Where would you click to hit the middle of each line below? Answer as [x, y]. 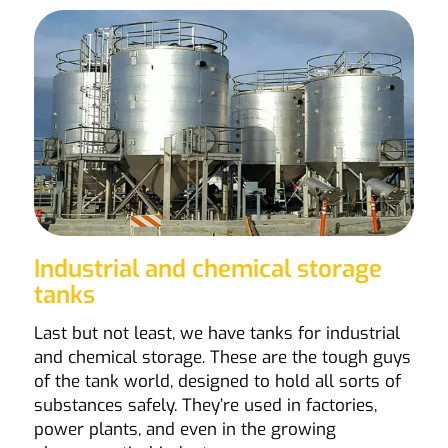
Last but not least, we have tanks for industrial [216, 334]
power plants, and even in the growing [184, 430]
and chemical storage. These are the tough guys [222, 358]
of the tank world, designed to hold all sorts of [217, 382]
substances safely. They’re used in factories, [205, 406]
